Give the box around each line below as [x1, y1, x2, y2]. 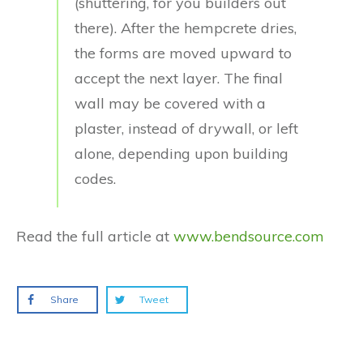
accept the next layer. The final [75, 69, 283, 88]
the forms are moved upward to [75, 44, 292, 62]
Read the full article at [16, 227, 173, 246]
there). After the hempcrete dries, [75, 19, 297, 37]
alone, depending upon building [75, 144, 288, 163]
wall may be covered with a [75, 94, 266, 113]
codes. [75, 169, 116, 188]
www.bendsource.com [173, 227, 324, 246]
